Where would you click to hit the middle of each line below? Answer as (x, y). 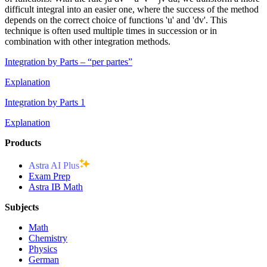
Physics (43, 249)
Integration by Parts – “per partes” (69, 61)
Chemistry (48, 238)
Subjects (22, 207)
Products (23, 142)
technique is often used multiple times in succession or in (111, 30)
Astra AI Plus (54, 165)
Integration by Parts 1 (45, 102)
